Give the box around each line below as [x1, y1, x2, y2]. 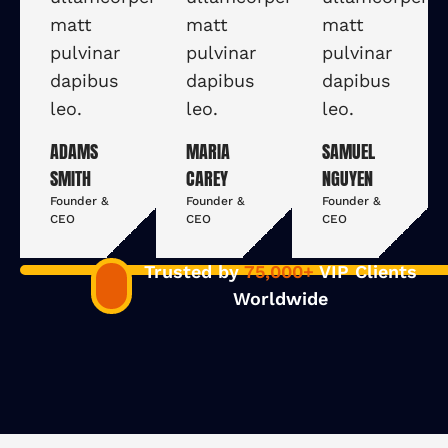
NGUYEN [322, 164, 373, 192]
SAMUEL [322, 137, 375, 165]
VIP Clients [313, 260, 417, 282]
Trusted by [143, 260, 244, 282]
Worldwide [232, 287, 328, 309]
